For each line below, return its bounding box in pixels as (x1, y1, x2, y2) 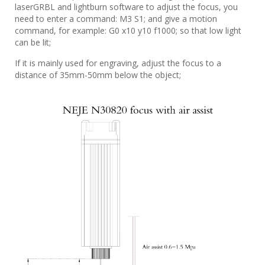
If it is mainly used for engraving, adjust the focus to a (15, 57, 221, 69)
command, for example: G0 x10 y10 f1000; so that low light (15, 24, 241, 36)
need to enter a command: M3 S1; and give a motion (15, 12, 217, 24)
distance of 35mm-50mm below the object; (15, 69, 181, 80)
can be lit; (15, 36, 51, 48)
